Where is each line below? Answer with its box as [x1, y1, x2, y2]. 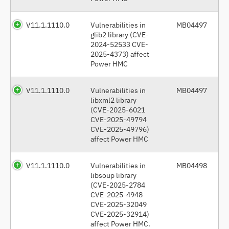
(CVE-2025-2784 [90, 179, 145, 190]
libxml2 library [90, 95, 136, 105]
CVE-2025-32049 [90, 199, 147, 209]
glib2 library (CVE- [90, 29, 149, 39]
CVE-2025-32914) [90, 209, 149, 219]
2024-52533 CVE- [90, 39, 148, 49]
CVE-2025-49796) [90, 124, 149, 134]
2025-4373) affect [90, 49, 149, 59]
